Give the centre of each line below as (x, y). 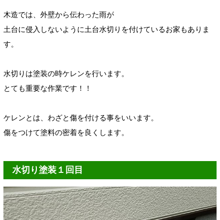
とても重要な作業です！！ (48, 88)
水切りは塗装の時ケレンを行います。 (66, 74)
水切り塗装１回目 (48, 170)
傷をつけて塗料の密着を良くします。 (66, 133)
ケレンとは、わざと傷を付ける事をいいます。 (81, 118)
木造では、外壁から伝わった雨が (59, 15)
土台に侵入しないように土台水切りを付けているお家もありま (107, 29)
